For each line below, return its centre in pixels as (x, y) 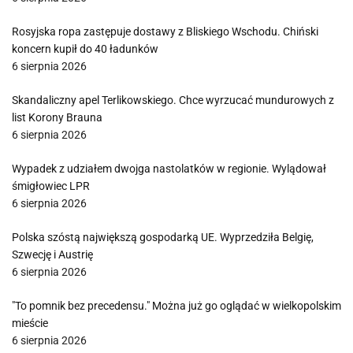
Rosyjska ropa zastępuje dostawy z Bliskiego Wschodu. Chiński (165, 32)
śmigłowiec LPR (51, 186)
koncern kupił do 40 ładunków (85, 49)
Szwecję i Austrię (52, 255)
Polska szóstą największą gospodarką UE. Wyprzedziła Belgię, (163, 237)
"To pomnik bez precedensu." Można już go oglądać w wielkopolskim (176, 306)
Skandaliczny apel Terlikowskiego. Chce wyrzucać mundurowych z (173, 100)
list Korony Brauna (57, 117)
